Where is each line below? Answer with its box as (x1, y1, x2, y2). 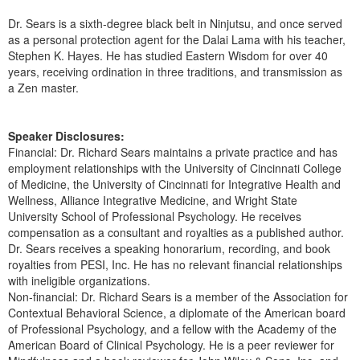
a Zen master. (8, 79, 79, 96)
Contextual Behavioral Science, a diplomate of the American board (8, 304, 346, 321)
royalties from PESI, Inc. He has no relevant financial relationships (8, 256, 342, 272)
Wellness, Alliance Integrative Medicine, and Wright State (8, 191, 297, 208)
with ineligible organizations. (8, 272, 150, 288)
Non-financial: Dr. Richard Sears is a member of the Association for (8, 288, 348, 305)
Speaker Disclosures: (8, 127, 125, 144)
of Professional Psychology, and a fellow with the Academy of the (8, 320, 337, 337)
